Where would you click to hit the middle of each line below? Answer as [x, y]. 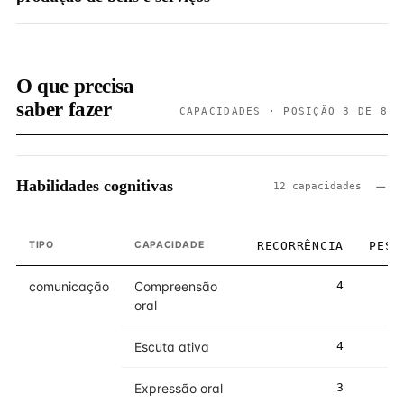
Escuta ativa [172, 347]
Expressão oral [179, 388]
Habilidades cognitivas [95, 185]
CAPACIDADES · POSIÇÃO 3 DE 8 [283, 111]
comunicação [69, 286]
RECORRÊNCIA [300, 246]
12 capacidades [317, 186]
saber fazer [64, 110]
